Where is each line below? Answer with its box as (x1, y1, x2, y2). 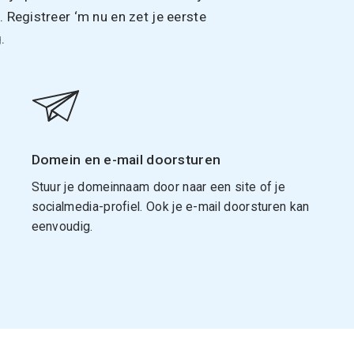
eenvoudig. (31, 218, 93, 234)
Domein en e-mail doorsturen (31, 151, 221, 168)
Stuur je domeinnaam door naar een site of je (31, 179, 286, 194)
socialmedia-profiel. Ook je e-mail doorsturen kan (31, 198, 310, 214)
